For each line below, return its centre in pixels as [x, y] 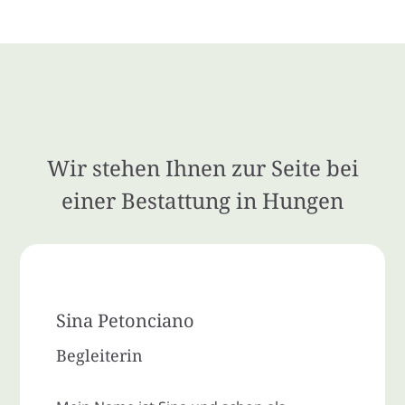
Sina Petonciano [126, 320]
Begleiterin [100, 355]
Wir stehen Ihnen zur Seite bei [202, 167]
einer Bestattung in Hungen [202, 200]
